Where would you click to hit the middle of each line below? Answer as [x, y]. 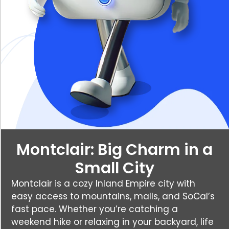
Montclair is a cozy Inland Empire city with [103, 183]
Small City [114, 168]
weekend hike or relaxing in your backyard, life [112, 222]
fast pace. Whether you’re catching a [95, 209]
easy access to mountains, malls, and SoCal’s [113, 196]
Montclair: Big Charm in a [114, 150]
